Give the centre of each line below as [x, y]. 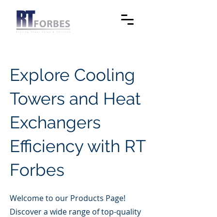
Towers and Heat [75, 99]
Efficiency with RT [77, 146]
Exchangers [55, 122]
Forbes [37, 170]
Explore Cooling [72, 75]
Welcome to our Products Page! [68, 198]
